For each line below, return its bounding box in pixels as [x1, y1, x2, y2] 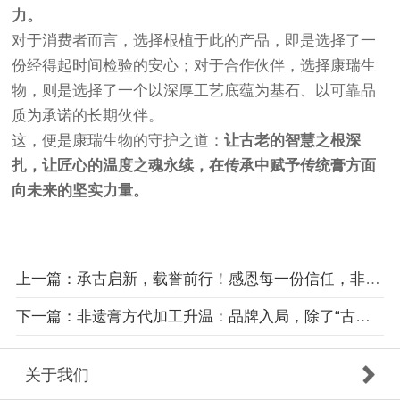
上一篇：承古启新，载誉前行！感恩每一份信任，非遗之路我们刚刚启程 [364, 271, 380, 288]
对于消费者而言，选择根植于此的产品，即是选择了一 [12, 32, 377, 50]
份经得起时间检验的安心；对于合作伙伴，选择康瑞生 [12, 57, 377, 75]
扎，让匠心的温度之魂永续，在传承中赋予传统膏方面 [12, 157, 377, 175]
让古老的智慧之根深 [224, 132, 362, 150]
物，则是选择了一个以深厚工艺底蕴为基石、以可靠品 [12, 82, 377, 100]
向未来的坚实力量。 [12, 182, 149, 200]
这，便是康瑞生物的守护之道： [12, 132, 225, 150]
